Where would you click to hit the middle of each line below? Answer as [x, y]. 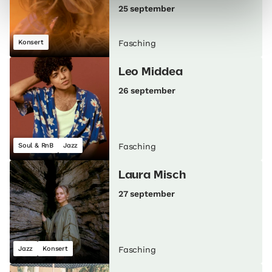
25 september [146, 9]
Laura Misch [152, 176]
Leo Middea [150, 73]
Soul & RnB [36, 146]
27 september [146, 194]
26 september [147, 91]
